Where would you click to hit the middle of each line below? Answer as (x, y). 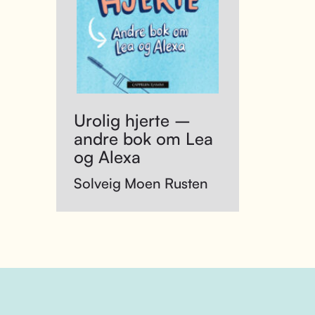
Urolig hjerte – (132, 120)
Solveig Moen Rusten (141, 183)
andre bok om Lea (143, 139)
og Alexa (107, 157)
